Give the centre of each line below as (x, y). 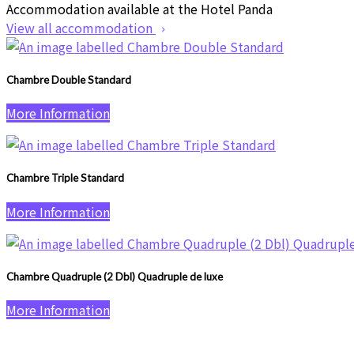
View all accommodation (81, 27)
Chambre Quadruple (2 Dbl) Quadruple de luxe (115, 276)
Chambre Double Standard (69, 80)
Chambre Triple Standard (65, 178)
